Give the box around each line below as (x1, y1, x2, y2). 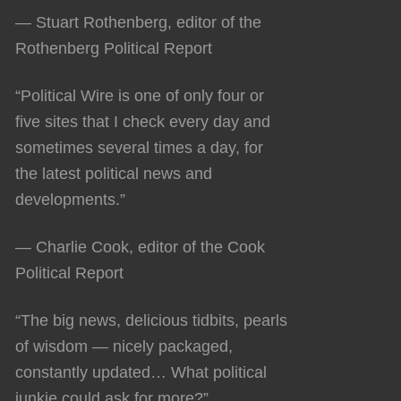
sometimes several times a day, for (15, 138, 263, 157)
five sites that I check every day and (15, 112, 270, 131)
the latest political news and (15, 164, 212, 183)
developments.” (15, 190, 125, 209)
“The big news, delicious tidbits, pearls (15, 311, 287, 329)
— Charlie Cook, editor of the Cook (15, 237, 265, 256)
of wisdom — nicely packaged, (15, 337, 233, 355)
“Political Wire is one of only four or (15, 86, 264, 105)
